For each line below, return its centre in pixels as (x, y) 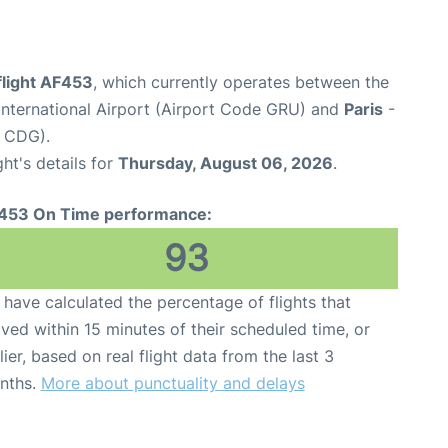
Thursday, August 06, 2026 (225, 162)
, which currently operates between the (241, 81)
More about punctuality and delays (172, 382)
